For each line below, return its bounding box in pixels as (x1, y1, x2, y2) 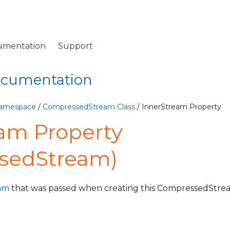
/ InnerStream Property (135, 102, 221, 111)
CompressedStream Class (43, 102, 135, 111)
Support (58, 41, 93, 51)
